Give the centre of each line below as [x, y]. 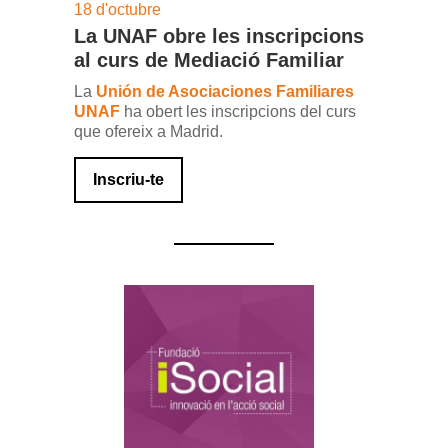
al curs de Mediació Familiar [209, 60]
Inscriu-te [128, 179]
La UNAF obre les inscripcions [219, 36]
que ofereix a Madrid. [148, 131]
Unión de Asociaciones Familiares [223, 91]
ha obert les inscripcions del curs [238, 111]
